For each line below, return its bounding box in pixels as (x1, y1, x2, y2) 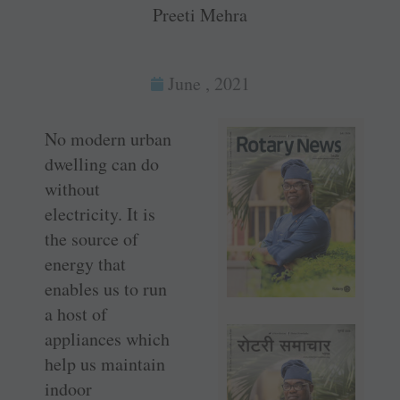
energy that (45, 252, 126, 277)
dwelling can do (45, 152, 159, 177)
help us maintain (45, 352, 165, 377)
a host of (45, 302, 107, 327)
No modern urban (45, 127, 171, 152)
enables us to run (45, 277, 167, 302)
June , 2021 (167, 71, 250, 96)
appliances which (45, 327, 170, 352)
